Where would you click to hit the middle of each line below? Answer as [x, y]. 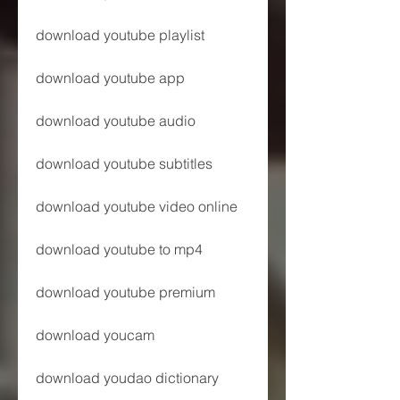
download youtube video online [137, 206]
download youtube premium [125, 292]
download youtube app [110, 77]
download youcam [95, 334]
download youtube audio [116, 120]
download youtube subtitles [124, 163]
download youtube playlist [120, 34]
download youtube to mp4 [119, 249]
